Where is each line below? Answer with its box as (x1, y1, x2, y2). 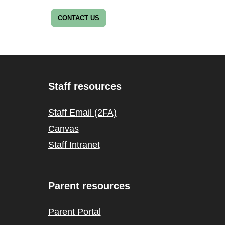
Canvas (48, 124, 79, 134)
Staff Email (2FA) (48, 107, 117, 118)
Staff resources (48, 81, 122, 92)
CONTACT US (57, 14, 99, 22)
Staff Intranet (48, 140, 100, 150)
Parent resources (48, 180, 130, 191)
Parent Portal (48, 207, 101, 217)
